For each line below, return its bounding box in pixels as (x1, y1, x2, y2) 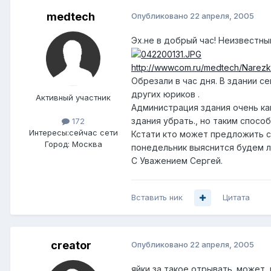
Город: (44, 139, 70, 149)
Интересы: (28, 128, 69, 138)
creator (50, 239, 91, 252)
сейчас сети (68, 128, 118, 138)
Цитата (223, 192, 250, 203)
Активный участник (36, 93, 111, 103)
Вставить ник (131, 192, 183, 203)
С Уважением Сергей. (131, 155, 223, 166)
